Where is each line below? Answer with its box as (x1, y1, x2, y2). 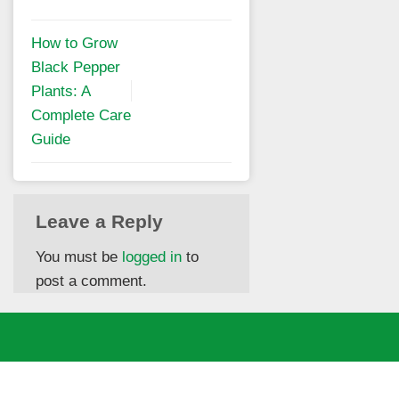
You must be (36, 248, 122, 265)
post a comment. (36, 272, 147, 289)
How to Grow (31, 34, 118, 52)
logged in (122, 248, 182, 265)
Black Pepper (31, 58, 120, 76)
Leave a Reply (36, 210, 168, 232)
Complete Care (31, 106, 131, 124)
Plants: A (31, 82, 90, 100)
